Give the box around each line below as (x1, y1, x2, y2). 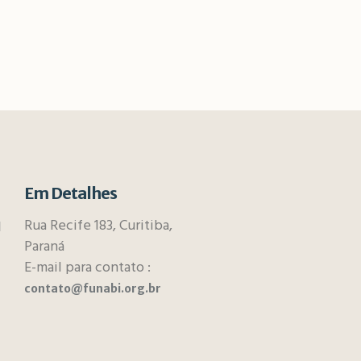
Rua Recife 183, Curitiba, (23, 214, 172, 238)
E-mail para (23, 256, 95, 280)
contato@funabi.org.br (23, 281, 161, 296)
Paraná (23, 235, 64, 259)
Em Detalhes (23, 183, 117, 203)
